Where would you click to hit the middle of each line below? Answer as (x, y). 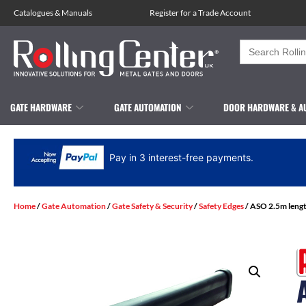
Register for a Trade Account (200, 13)
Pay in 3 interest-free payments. (182, 157)
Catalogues (33, 13)
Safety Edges (221, 206)
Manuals (77, 13)
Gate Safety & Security (152, 206)
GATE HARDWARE (41, 107)
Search (257, 44)
